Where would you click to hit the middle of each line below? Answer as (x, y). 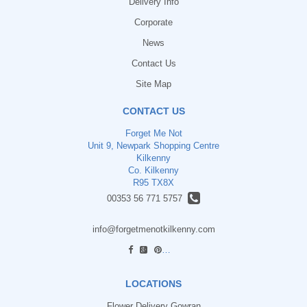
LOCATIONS (153, 283)
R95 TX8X (153, 183)
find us (202, 249)
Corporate (153, 23)
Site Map (153, 84)
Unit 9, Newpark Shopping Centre (153, 146)
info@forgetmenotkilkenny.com (153, 229)
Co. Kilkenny (153, 171)
